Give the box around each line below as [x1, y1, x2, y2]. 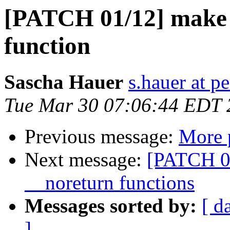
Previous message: [25, 125, 179, 148]
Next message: [25, 148, 147, 171]
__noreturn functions [25, 171, 195, 194]
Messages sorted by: [25, 195, 197, 217]
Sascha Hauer [4, 71, 123, 93]
